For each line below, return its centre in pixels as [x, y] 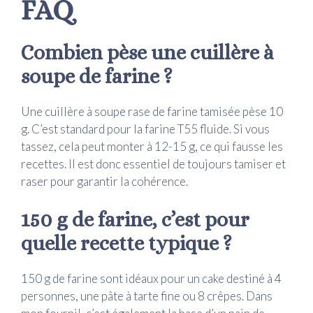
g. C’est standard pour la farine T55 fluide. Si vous [145, 129]
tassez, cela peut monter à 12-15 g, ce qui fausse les [152, 147]
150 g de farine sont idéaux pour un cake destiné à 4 [151, 278]
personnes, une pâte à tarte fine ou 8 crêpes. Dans [147, 296]
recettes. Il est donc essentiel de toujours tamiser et [153, 164]
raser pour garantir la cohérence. [104, 182]
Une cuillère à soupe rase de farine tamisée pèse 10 [152, 112]
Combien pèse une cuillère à [147, 53]
